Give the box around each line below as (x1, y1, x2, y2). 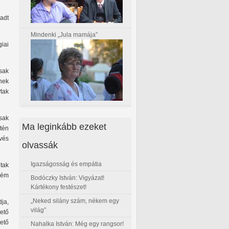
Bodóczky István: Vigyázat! (31, 174, 104, 181)
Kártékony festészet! (31, 183, 86, 191)
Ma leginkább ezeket (22, 121, 106, 132)
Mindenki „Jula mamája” (31, 31, 98, 39)
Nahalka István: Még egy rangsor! (31, 220, 124, 227)
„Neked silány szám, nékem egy (31, 197, 119, 204)
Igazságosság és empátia (31, 160, 102, 168)
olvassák (22, 139, 58, 150)
